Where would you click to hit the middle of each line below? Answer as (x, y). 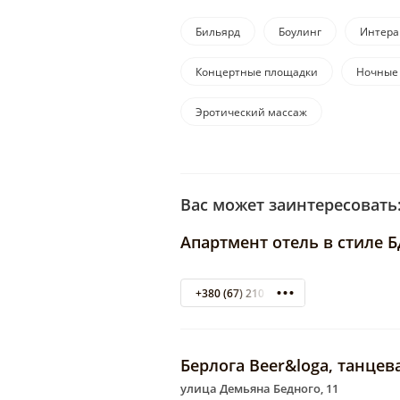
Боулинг (300, 32)
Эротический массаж (251, 112)
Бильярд (218, 32)
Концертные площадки (257, 72)
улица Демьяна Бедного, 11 (259, 389)
